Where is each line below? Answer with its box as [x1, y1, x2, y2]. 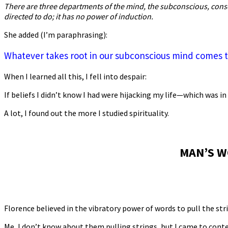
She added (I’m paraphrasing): [4, 29, 107, 40]
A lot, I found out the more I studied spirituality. [4, 107, 169, 118]
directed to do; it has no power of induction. [4, 11, 153, 21]
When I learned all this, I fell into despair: [4, 71, 147, 81]
